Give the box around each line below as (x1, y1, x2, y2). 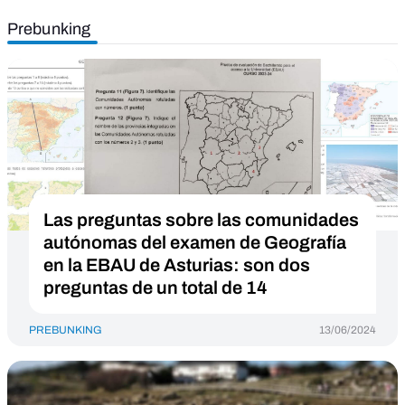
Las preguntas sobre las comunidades (43, 210, 359, 230)
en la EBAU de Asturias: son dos (43, 255, 310, 275)
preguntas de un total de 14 (43, 278, 268, 297)
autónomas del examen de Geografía (43, 232, 346, 252)
